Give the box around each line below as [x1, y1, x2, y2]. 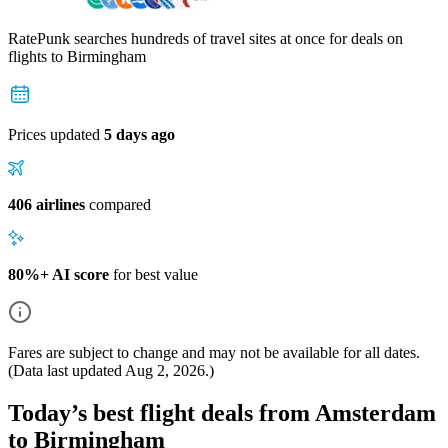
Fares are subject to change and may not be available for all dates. [8, 343, 420, 361]
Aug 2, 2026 [125, 361, 205, 379]
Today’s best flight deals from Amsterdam [8, 399, 436, 426]
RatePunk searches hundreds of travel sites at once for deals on [8, 29, 403, 47]
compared [85, 195, 151, 213]
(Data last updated [8, 361, 125, 379]
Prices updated [8, 125, 104, 143]
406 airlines [8, 195, 85, 213]
